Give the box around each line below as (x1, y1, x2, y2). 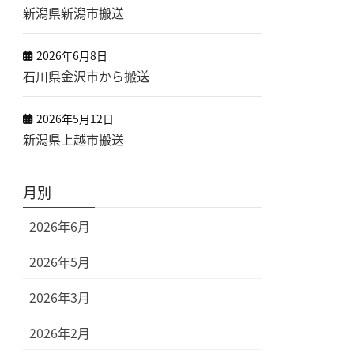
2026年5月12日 (36, 111, 115, 126)
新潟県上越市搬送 (23, 130, 125, 149)
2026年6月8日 (36, 47, 108, 63)
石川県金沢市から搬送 (23, 66, 150, 85)
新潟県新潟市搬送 (23, 3, 125, 22)
